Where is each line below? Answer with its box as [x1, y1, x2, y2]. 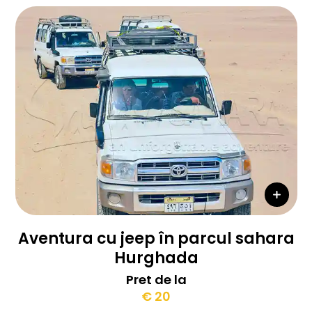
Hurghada [114, 247, 198, 269]
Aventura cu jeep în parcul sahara [17, 228, 295, 249]
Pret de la [125, 271, 187, 288]
